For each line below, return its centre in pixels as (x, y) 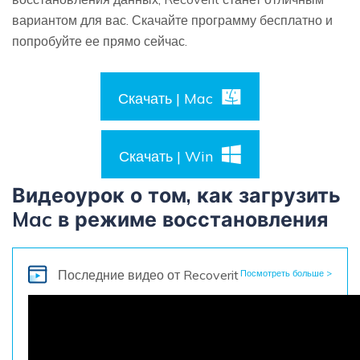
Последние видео (112, 274)
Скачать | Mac (166, 99)
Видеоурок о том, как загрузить (176, 195)
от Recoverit (202, 274)
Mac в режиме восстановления (170, 219)
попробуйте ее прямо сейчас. (100, 41)
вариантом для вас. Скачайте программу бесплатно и (172, 20)
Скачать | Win (166, 157)
